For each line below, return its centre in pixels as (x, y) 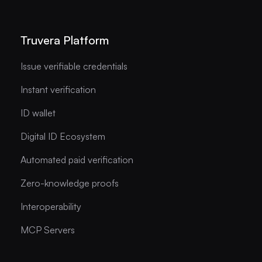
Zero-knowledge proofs (69, 183)
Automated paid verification (77, 159)
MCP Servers (47, 230)
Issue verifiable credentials (74, 66)
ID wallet (38, 113)
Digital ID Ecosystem (63, 136)
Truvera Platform (64, 40)
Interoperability (51, 206)
